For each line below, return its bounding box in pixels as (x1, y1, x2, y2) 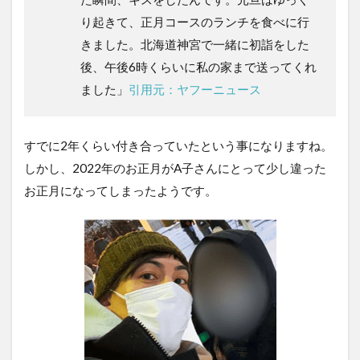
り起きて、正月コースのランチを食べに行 (80, 14, 309, 30)
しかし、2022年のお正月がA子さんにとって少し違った (24, 161, 326, 176)
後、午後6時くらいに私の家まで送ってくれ (80, 59, 317, 75)
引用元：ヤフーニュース (129, 82, 261, 97)
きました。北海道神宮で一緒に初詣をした (80, 37, 309, 52)
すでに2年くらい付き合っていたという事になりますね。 (24, 138, 333, 153)
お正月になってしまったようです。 (24, 183, 217, 198)
